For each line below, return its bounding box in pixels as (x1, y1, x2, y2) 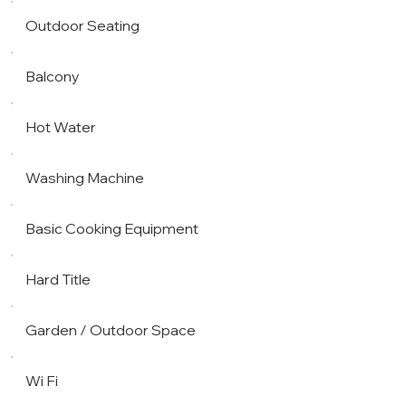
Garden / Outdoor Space (25, 320, 197, 339)
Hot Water (25, 117, 97, 136)
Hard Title (25, 269, 92, 288)
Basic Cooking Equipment (25, 218, 199, 237)
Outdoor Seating (25, 15, 140, 34)
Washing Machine (25, 168, 145, 187)
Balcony (25, 66, 81, 85)
